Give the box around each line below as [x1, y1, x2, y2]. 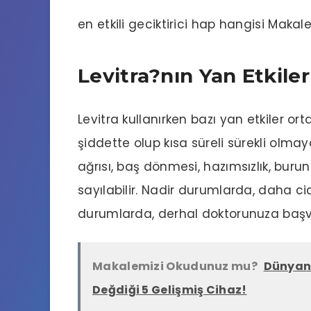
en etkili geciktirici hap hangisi [78, 15, 264, 33]
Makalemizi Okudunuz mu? [92, 258, 258, 274]
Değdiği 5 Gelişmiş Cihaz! [92, 281, 247, 298]
